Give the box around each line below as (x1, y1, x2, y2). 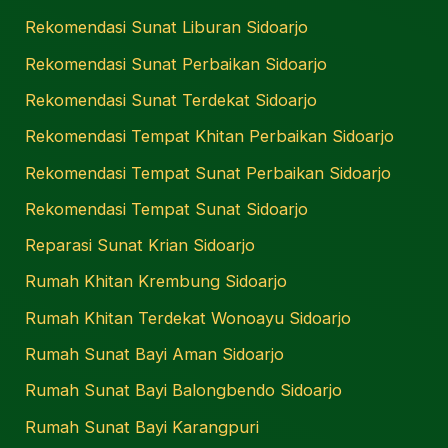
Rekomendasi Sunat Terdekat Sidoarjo (25, 89, 318, 110)
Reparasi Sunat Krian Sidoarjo (25, 235, 256, 256)
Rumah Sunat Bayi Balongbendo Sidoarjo (25, 380, 343, 401)
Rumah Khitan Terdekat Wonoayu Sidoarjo (25, 307, 352, 328)
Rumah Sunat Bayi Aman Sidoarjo (25, 344, 285, 364)
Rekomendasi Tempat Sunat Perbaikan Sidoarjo (25, 162, 392, 183)
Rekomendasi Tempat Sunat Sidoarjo (25, 198, 309, 219)
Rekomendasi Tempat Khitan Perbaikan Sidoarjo (25, 126, 395, 147)
